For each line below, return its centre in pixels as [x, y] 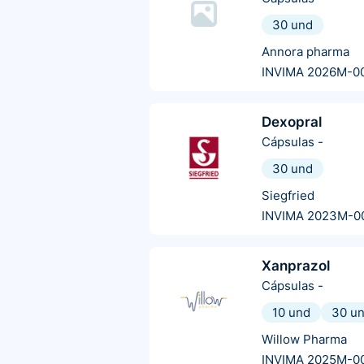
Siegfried [288, 196]
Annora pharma [305, 52]
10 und [291, 313]
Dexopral [292, 122]
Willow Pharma [304, 340]
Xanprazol [296, 266]
